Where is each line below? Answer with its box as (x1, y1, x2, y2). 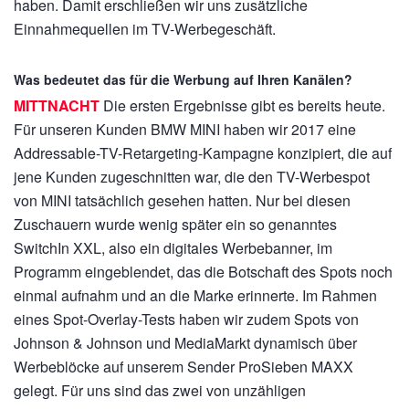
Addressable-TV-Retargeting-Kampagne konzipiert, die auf (14, 142, 392, 163)
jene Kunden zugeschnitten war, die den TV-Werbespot (14, 166, 370, 187)
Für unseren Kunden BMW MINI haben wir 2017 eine (14, 119, 356, 140)
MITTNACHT (14, 95, 103, 116)
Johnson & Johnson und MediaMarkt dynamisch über (14, 332, 357, 353)
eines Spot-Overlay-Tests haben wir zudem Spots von (14, 309, 359, 330)
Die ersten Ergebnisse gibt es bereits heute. (103, 95, 385, 116)
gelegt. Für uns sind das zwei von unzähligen (14, 380, 306, 401)
